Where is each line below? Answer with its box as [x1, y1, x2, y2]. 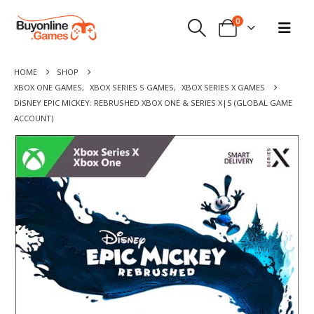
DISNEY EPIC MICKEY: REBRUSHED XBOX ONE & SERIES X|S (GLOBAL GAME [14, 97, 292, 108]
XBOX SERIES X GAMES [182, 82, 265, 93]
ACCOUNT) [14, 113, 53, 123]
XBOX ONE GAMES [14, 82, 82, 93]
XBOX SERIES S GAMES [90, 82, 174, 93]
